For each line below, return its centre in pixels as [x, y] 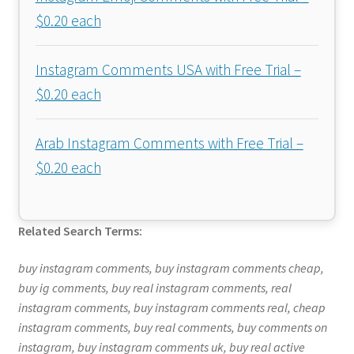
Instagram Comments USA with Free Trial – [168, 69]
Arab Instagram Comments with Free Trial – [169, 143]
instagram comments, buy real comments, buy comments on [172, 328]
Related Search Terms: [80, 230]
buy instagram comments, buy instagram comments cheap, [171, 268]
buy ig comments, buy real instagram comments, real [154, 288]
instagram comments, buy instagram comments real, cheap [171, 308]
